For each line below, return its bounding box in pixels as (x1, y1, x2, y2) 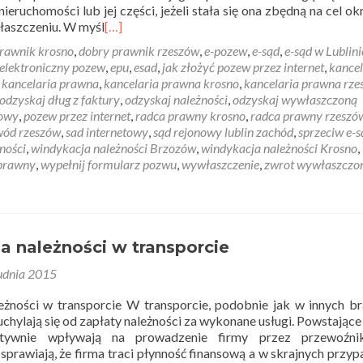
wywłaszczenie (181, 156, 259, 172)
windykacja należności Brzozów (31, 140, 196, 156)
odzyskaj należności (125, 92, 228, 107)
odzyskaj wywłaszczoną (233, 92, 357, 107)
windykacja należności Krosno (201, 140, 357, 156)
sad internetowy (66, 124, 148, 139)
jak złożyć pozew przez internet (162, 59, 324, 75)
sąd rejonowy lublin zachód (153, 124, 293, 139)
